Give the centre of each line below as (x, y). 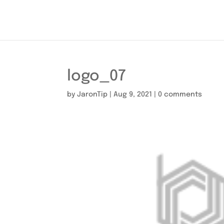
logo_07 (97, 76)
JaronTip (92, 94)
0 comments (180, 94)
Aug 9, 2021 (133, 94)
